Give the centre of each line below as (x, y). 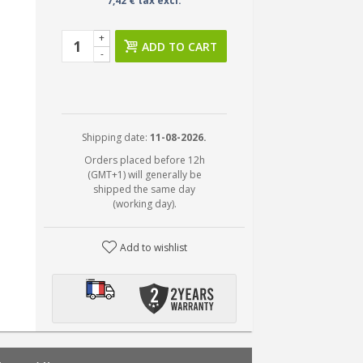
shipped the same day (145, 189)
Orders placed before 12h (144, 160)
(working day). (144, 204)
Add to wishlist (153, 248)
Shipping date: (116, 137)
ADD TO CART (180, 47)
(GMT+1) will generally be (144, 175)
